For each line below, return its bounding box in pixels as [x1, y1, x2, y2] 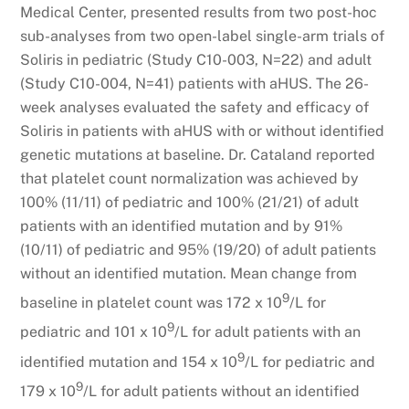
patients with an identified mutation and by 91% [20, 216, 343, 235]
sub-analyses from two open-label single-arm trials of [20, 26, 385, 45]
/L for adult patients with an [174, 323, 362, 341]
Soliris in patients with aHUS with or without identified [20, 121, 385, 140]
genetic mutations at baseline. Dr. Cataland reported [20, 145, 376, 163]
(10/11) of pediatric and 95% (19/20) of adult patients [20, 240, 377, 258]
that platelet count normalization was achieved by [20, 169, 360, 187]
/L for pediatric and [245, 352, 376, 371]
